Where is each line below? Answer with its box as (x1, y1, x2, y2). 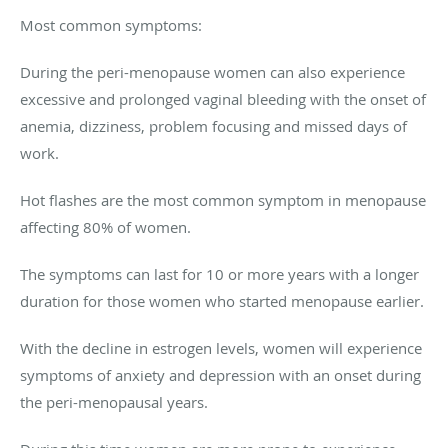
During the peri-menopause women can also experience (20, 61, 405, 82)
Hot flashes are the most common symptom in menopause (20, 189, 426, 210)
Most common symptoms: (20, 14, 202, 35)
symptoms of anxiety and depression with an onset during (20, 364, 421, 385)
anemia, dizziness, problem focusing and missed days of (20, 115, 407, 136)
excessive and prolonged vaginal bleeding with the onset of (20, 88, 426, 109)
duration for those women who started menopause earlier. (20, 290, 424, 311)
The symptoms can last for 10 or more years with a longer (20, 263, 419, 284)
